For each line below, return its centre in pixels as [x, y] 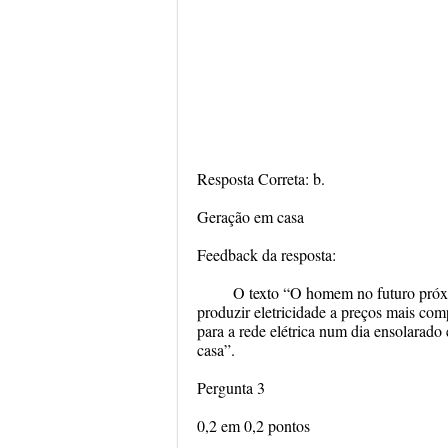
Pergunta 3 [231, 387]
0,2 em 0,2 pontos [253, 425]
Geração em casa [250, 216]
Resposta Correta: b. [261, 178]
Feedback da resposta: [266, 254]
